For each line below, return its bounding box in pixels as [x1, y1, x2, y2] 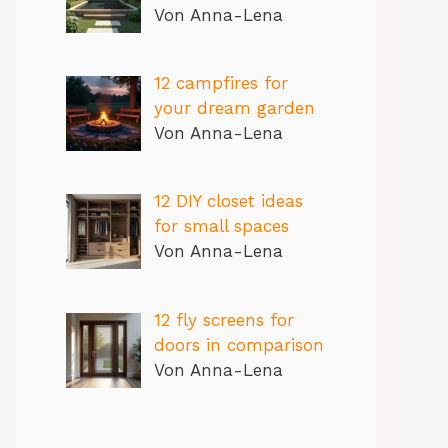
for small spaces [153, 216, 289, 237]
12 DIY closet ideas [153, 191, 303, 212]
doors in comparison [153, 334, 324, 355]
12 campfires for [153, 72, 288, 93]
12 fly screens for [153, 309, 294, 330]
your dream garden [153, 97, 315, 118]
